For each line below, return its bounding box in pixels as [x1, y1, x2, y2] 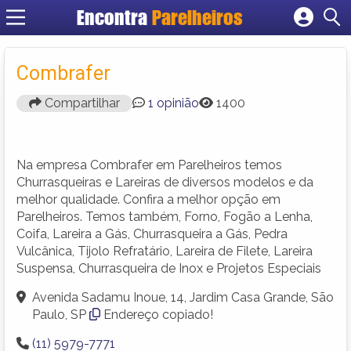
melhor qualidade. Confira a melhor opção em [16, 191, 280, 207]
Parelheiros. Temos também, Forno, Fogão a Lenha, [16, 208, 313, 224]
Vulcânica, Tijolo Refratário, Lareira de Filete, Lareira [16, 243, 313, 259]
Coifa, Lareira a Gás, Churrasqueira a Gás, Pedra [16, 226, 288, 241]
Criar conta [160, 71, 223, 85]
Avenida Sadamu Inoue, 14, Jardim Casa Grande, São [32, 289, 334, 305]
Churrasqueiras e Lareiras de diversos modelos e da [16, 174, 313, 190]
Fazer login [160, 53, 224, 68]
